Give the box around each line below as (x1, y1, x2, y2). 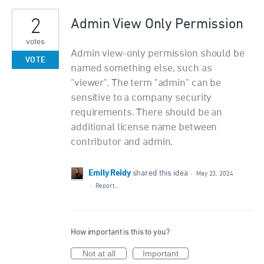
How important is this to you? (71, 228, 170, 237)
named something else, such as (71, 63, 212, 74)
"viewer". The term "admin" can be (71, 78, 222, 89)
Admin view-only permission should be (71, 48, 245, 60)
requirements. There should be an (71, 107, 223, 118)
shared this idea (132, 169, 190, 178)
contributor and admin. (71, 137, 173, 148)
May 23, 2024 (196, 170, 233, 177)
